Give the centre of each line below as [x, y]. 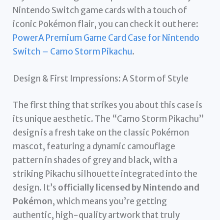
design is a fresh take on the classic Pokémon [101, 132]
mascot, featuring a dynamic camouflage [94, 146]
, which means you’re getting [110, 201]
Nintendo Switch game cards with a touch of [100, 10]
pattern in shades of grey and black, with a [95, 160]
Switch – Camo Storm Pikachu [73, 51]
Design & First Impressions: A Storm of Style [101, 79]
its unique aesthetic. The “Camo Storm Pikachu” [109, 119]
